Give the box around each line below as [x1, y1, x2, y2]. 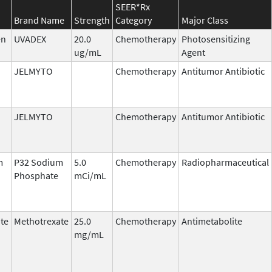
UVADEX [14, 32, 46, 45]
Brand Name [14, 13, 64, 26]
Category [115, 13, 152, 26]
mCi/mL [74, 169, 106, 182]
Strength [74, 13, 110, 26]
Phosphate [14, 169, 58, 182]
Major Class [182, 13, 228, 26]
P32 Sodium [14, 155, 63, 168]
